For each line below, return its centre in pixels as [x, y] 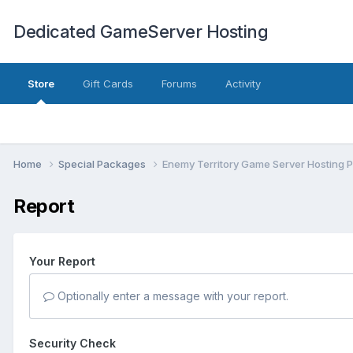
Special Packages [103, 163]
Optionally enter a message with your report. [171, 295]
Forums [179, 84]
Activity [243, 84]
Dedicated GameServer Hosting [141, 32]
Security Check [72, 343]
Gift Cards [108, 84]
